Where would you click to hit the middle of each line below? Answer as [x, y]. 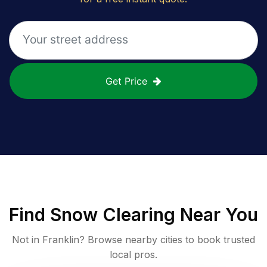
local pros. [133, 254]
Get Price [126, 81]
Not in [27, 239]
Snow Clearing [113, 214]
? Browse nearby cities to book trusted [167, 239]
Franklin [61, 239]
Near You [217, 214]
